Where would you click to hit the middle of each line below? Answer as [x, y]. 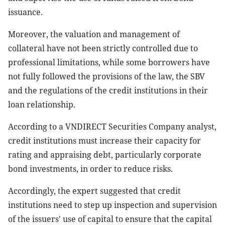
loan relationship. [42, 104]
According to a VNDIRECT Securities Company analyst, [112, 127]
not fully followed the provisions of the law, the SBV [106, 76]
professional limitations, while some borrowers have [109, 62]
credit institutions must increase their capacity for [104, 141]
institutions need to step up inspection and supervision [113, 205]
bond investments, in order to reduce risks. [90, 169]
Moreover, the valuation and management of [94, 34]
